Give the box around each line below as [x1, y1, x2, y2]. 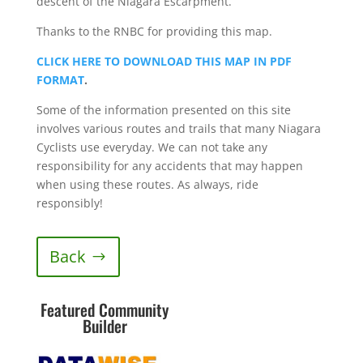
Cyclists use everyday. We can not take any [36, 139, 267, 155]
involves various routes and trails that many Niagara [36, 121, 321, 136]
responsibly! [36, 195, 103, 211]
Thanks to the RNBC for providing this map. [36, 23, 272, 39]
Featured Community [41, 297, 169, 322]
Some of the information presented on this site [36, 102, 291, 117]
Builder [82, 314, 127, 338]
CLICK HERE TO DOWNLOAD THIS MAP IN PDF [36, 53, 292, 69]
